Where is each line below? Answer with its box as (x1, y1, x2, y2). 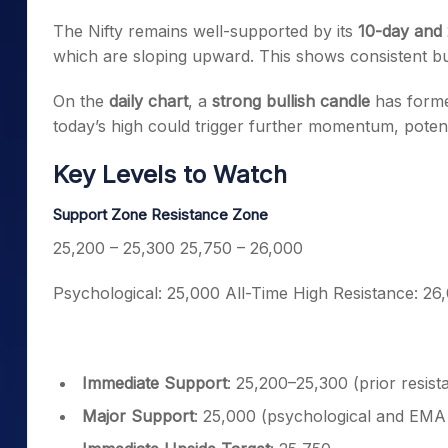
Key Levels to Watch (53, 160, 287, 189)
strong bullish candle (212, 91, 370, 111)
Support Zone (53, 205, 147, 224)
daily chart (109, 91, 188, 111)
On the (53, 91, 109, 111)
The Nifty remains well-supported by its (53, 21, 358, 41)
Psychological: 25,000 (53, 283, 220, 303)
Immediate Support (82, 373, 227, 393)
